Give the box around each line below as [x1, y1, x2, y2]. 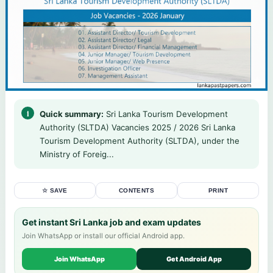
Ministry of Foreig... [40, 149, 114, 159]
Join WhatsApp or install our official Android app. [22, 231, 185, 240]
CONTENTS [119, 186, 154, 194]
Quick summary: [40, 108, 104, 119]
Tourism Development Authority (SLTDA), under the [40, 135, 239, 146]
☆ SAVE [42, 186, 68, 194]
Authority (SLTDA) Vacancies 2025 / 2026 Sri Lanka [40, 122, 235, 132]
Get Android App [166, 254, 222, 263]
